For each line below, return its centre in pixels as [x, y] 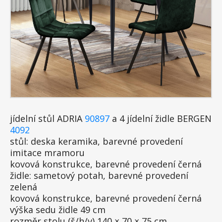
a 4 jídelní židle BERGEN [161, 118]
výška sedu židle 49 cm [59, 210]
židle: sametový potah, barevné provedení [99, 175]
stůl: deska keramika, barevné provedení [96, 141]
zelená [25, 187]
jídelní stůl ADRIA [47, 118]
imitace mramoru [49, 153]
